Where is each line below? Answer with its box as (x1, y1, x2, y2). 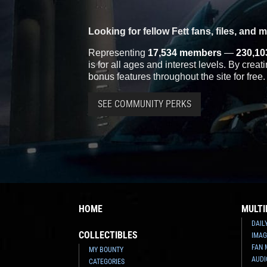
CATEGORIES (89, 257, 125, 266)
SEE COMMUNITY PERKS (98, 98, 191, 110)
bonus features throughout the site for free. (88, 71, 265, 82)
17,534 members (148, 47, 222, 58)
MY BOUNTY (89, 245, 123, 254)
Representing (88, 47, 148, 58)
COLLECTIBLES (79, 229, 138, 241)
